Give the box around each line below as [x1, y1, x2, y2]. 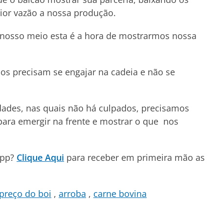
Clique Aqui [17, 152, 64, 163]
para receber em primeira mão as [64, 152, 205, 163]
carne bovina [93, 188, 147, 199]
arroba [59, 188, 86, 199]
